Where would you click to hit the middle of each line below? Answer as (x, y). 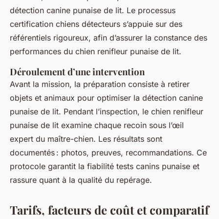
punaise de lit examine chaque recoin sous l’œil (97, 125)
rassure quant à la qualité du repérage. (81, 180)
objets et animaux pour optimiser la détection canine (106, 98)
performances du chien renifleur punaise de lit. (96, 51)
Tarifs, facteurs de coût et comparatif (109, 210)
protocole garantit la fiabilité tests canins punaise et (105, 166)
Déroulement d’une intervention (77, 72)
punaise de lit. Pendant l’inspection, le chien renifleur (107, 111)
